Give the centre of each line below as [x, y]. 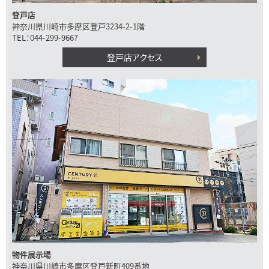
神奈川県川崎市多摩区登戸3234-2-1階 [78, 26]
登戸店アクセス [134, 57]
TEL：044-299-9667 [45, 38]
